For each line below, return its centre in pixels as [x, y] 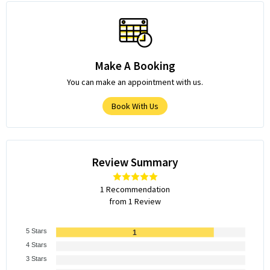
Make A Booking [135, 65]
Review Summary [135, 162]
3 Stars [36, 258]
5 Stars [36, 231]
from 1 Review [135, 201]
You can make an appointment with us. [135, 82]
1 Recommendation [135, 189]
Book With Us [135, 106]
